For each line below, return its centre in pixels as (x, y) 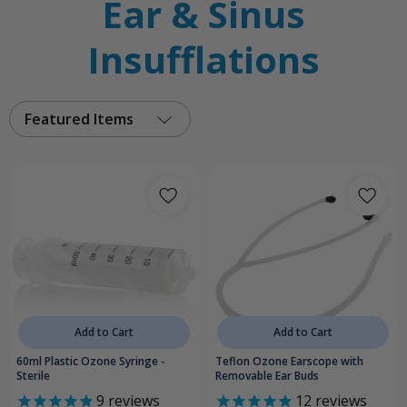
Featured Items (79, 119)
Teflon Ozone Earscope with (289, 362)
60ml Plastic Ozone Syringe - (91, 362)
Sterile (33, 376)
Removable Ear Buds (267, 376)
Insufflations (203, 60)
